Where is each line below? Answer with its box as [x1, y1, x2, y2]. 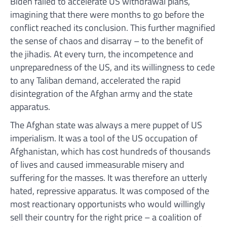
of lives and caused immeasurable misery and [10, 158, 184, 172]
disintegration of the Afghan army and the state [10, 87, 193, 101]
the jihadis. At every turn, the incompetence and [10, 47, 194, 61]
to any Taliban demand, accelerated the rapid [10, 73, 181, 88]
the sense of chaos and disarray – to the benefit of [10, 34, 203, 48]
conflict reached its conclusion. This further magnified [10, 21, 215, 35]
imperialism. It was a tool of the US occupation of [10, 131, 198, 145]
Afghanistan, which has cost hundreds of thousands [10, 144, 210, 159]
